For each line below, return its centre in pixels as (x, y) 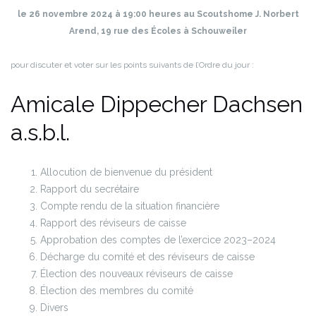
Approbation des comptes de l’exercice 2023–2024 (158, 240)
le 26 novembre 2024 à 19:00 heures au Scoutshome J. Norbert (158, 14)
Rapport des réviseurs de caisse (113, 223)
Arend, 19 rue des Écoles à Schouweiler (158, 31)
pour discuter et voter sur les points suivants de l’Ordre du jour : (132, 65)
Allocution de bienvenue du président (126, 172)
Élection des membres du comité (117, 291)
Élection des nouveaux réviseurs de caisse (136, 274)
